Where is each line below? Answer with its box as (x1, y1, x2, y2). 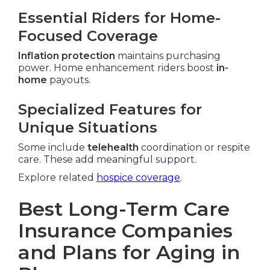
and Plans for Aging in (18, 240, 240, 265)
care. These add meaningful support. (18, 154, 196, 166)
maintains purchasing (115, 50, 221, 62)
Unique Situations (18, 119, 157, 137)
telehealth (87, 142, 139, 154)
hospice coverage (96, 172, 180, 184)
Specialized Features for (18, 101, 202, 119)
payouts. (47, 74, 90, 86)
